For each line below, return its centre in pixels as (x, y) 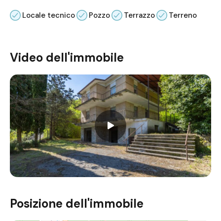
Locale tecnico (49, 15)
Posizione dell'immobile (77, 203)
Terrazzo (139, 15)
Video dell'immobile (67, 57)
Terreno (183, 15)
